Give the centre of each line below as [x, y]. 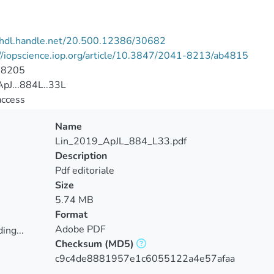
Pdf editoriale [84, 171]
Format [71, 215]
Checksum [78, 244]
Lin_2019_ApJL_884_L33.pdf [120, 141]
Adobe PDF [80, 229]
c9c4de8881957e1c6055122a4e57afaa [145, 259]
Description [81, 156]
